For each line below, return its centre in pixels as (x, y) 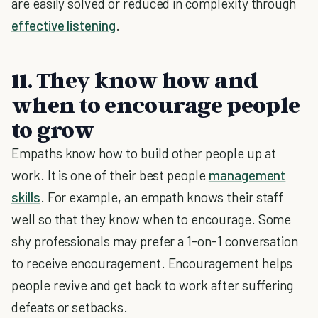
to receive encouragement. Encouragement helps (152, 263)
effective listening (64, 25)
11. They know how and (135, 79)
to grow (53, 129)
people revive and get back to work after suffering (153, 285)
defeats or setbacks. (70, 307)
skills (26, 197)
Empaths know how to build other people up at (144, 153)
